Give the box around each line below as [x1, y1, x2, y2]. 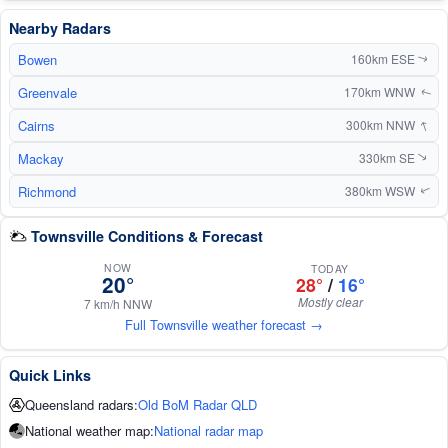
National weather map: [25, 420, 154, 440]
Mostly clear [297, 293, 363, 311]
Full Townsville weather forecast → [125, 314, 323, 334]
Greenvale [18, 82, 77, 102]
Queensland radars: [25, 394, 138, 414]
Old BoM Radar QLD [138, 394, 257, 414]
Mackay [18, 148, 64, 168]
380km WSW [345, 182, 418, 200]
